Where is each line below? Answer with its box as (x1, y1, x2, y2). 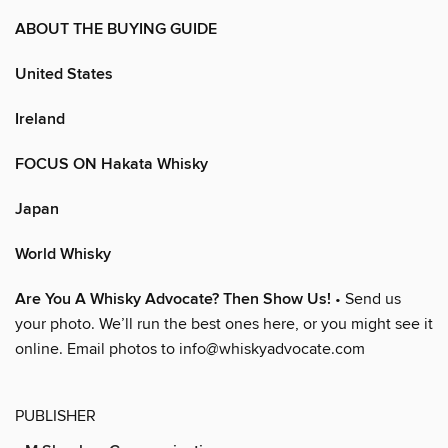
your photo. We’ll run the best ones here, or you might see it (15, 313, 433, 334)
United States (15, 63, 113, 85)
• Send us (331, 288, 401, 309)
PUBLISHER (15, 405, 96, 426)
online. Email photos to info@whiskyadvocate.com (15, 338, 365, 359)
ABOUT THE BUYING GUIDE (15, 18, 217, 40)
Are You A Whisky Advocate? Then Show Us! (15, 288, 331, 310)
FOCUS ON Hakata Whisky (15, 153, 208, 175)
